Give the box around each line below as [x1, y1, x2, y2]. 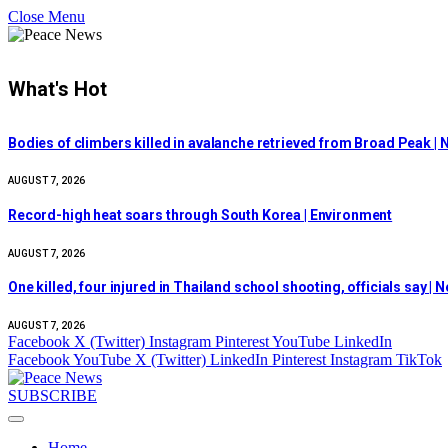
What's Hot [8, 77, 107, 102]
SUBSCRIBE [8, 386, 97, 404]
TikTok [396, 350, 442, 368]
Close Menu [8, 8, 85, 25]
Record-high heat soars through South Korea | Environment [8, 207, 393, 223]
